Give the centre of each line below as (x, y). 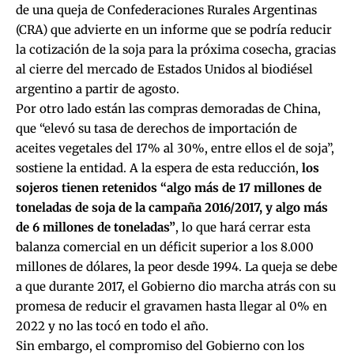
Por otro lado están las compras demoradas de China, (168, 108)
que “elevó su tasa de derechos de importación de (156, 128)
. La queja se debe (288, 266)
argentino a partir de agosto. (98, 88)
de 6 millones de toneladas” (96, 227)
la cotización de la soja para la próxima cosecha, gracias (176, 49)
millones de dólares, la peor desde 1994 (127, 266)
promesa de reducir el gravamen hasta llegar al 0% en (171, 306)
